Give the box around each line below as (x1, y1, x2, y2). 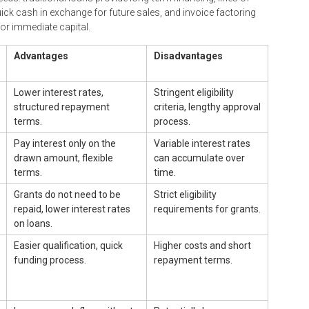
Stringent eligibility (154, 86, 234, 98)
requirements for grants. (154, 203, 261, 215)
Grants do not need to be (14, 188, 121, 200)
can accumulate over (154, 152, 245, 163)
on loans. (14, 217, 52, 229)
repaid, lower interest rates (14, 203, 130, 215)
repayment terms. (154, 254, 232, 266)
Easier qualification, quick (14, 239, 123, 251)
